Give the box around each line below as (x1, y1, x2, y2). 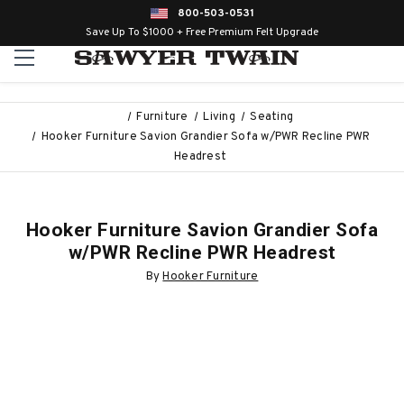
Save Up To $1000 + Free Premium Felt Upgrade (86, 25, 318, 40)
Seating (250, 110, 294, 124)
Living (203, 110, 235, 124)
